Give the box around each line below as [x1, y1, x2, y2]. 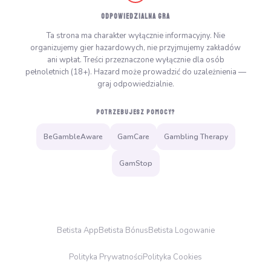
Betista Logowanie [148, 224, 215, 236]
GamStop [119, 158, 152, 168]
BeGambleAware [43, 131, 103, 142]
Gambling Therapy [163, 131, 228, 142]
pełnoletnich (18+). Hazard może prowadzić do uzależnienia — [25, 66, 246, 77]
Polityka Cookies [143, 251, 202, 263]
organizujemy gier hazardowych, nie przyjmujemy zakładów [30, 42, 241, 53]
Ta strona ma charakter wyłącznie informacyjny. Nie [46, 30, 225, 41]
